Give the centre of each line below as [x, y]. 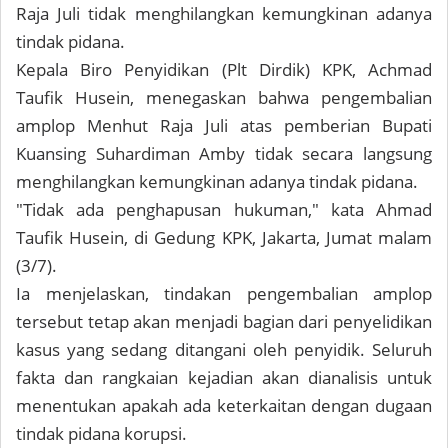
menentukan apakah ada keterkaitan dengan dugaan [224, 405]
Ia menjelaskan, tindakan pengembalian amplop [224, 293]
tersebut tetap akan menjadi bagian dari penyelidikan [224, 321]
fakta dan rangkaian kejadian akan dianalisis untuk [224, 377]
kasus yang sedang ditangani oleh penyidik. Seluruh [224, 349]
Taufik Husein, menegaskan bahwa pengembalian [224, 97]
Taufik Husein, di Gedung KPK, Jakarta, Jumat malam [224, 237]
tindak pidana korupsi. [101, 433]
